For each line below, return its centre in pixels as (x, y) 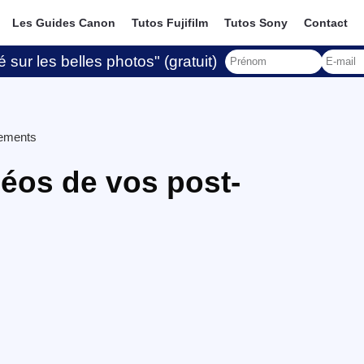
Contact (326, 23)
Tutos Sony (256, 23)
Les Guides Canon (64, 23)
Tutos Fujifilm (170, 23)
